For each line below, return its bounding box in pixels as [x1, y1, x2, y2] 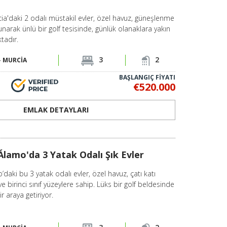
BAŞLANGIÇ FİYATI [119, 73, 175, 82]
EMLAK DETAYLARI [23, 105, 89, 115]
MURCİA [2, 55, 27, 64]
